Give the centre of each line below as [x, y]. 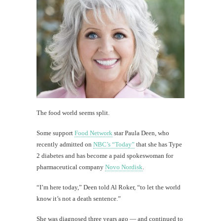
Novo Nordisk [124, 167]
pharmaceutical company [71, 167]
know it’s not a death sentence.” [79, 198]
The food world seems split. [73, 112]
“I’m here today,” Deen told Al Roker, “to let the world [109, 187]
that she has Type [158, 144]
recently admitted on [65, 144]
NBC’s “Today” [114, 144]
